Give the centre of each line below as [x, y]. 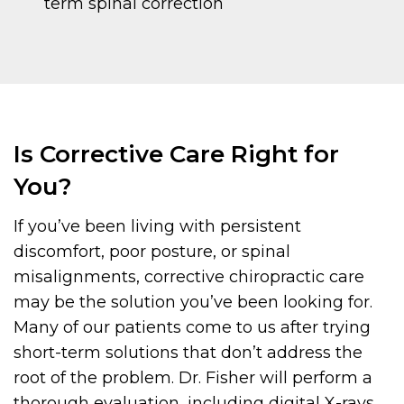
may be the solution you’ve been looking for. [193, 303]
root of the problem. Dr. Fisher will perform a [193, 378]
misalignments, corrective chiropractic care [189, 277]
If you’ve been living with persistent [157, 227]
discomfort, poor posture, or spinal [152, 252]
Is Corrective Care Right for [176, 155]
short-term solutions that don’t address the [188, 353]
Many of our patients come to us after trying [192, 328]
